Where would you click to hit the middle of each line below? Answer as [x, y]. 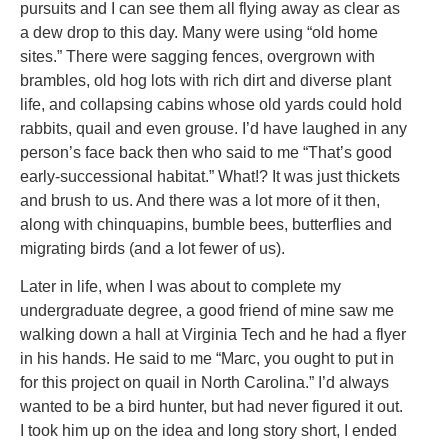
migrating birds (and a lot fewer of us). [152, 248]
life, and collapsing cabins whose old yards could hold [211, 104]
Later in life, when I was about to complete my [180, 287]
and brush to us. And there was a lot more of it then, [200, 200]
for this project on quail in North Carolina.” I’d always [204, 383]
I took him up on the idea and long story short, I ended [208, 431]
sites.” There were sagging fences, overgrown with [197, 56]
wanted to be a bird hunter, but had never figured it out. [211, 407]
